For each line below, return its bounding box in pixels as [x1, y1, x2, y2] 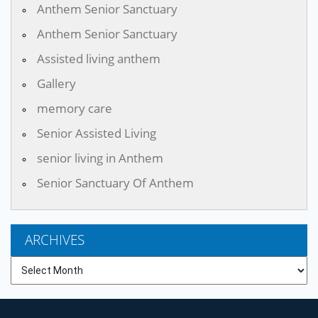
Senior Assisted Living [37, 124, 156, 141]
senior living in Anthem [37, 149, 163, 166]
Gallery [37, 75, 76, 92]
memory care [37, 99, 112, 116]
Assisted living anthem [37, 50, 160, 67]
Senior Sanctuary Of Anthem [37, 174, 194, 191]
